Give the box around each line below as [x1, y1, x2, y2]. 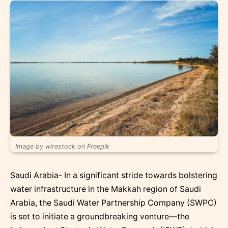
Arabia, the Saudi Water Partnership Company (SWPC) [10, 197, 217, 208]
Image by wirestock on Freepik [15, 142, 109, 150]
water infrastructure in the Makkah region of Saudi [10, 184, 201, 194]
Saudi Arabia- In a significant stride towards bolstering [10, 170, 217, 180]
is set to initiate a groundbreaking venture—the [10, 211, 189, 221]
